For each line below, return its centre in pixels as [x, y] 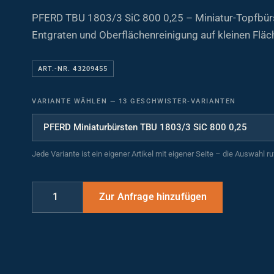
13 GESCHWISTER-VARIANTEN [176, 98]
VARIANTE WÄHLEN [71, 98]
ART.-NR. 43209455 [73, 65]
